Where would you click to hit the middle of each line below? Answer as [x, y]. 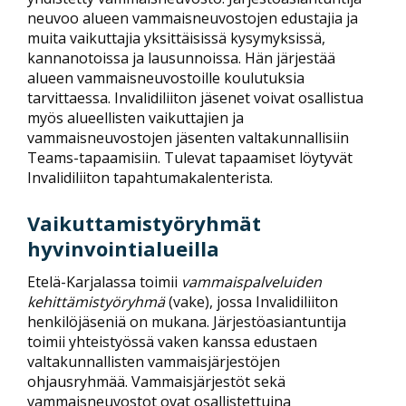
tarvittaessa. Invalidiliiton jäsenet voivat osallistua [195, 97]
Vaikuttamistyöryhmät [144, 222]
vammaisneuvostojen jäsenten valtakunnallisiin [188, 137]
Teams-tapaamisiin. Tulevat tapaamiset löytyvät [190, 157]
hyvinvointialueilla [123, 248]
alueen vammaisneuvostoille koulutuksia [166, 77]
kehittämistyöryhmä [96, 302]
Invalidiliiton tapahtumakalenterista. [150, 177]
